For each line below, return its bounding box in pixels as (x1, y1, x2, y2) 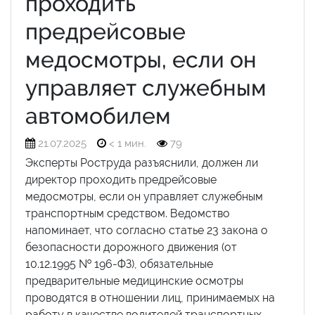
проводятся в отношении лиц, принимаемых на (25, 291, 275, 304)
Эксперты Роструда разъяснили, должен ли (25, 156, 258, 169)
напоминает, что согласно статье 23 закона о (25, 224, 268, 237)
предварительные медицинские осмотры (25, 274, 243, 288)
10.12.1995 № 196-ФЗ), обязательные (25, 257, 213, 271)
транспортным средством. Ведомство (25, 207, 230, 220)
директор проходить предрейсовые (25, 173, 217, 186)
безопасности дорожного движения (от (25, 240, 237, 254)
